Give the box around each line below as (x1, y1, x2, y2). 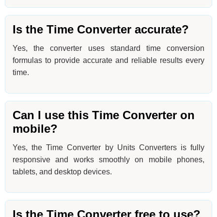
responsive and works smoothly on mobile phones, (13, 155, 204, 164)
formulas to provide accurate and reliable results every (13, 56, 204, 65)
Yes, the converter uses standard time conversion (13, 44, 204, 53)
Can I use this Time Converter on (13, 108, 195, 122)
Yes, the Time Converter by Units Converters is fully (13, 143, 204, 152)
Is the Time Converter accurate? (13, 23, 189, 36)
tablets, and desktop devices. (13, 168, 112, 176)
